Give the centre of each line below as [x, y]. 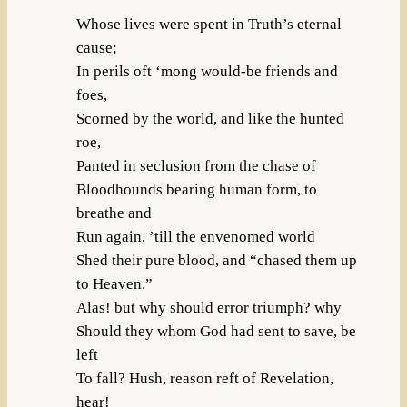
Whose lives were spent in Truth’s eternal [208, 25]
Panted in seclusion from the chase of [196, 166]
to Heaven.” [114, 284]
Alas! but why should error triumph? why [208, 308]
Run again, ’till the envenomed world [195, 237]
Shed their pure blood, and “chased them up [216, 261]
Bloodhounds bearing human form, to [196, 190]
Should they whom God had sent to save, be [216, 332]
